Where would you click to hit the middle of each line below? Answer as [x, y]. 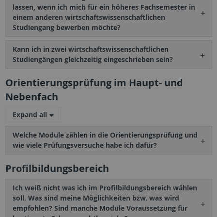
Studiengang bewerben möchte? [66, 28]
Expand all [30, 115]
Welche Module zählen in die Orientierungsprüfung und [105, 135]
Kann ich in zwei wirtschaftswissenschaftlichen [90, 49]
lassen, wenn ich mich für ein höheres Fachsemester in [104, 7]
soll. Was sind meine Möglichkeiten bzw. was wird [96, 198]
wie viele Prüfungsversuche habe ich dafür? [85, 145]
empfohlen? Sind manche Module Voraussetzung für [100, 208]
